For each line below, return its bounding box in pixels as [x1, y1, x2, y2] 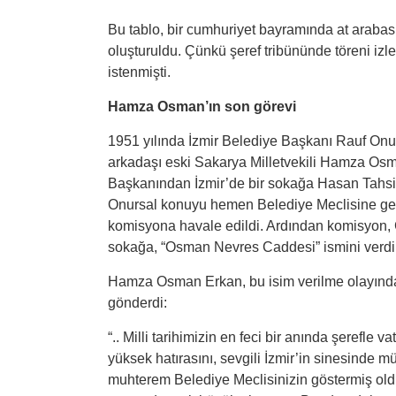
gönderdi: [108, 295, 167, 310]
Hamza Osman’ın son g [108, 99, 263, 114]
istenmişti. [108, 65, 171, 80]
